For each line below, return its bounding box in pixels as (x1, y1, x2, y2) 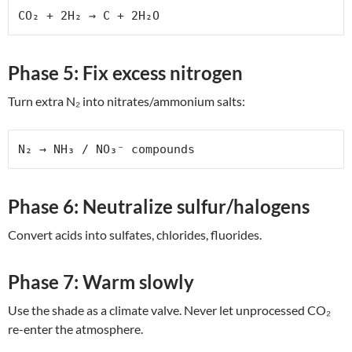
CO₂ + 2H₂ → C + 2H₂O (18, 8, 159, 23)
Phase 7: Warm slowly (8, 269, 194, 293)
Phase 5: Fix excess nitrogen (8, 60, 243, 84)
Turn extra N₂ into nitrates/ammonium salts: (8, 93, 245, 108)
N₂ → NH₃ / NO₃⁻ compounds (18, 141, 195, 156)
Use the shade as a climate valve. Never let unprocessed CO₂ (8, 302, 331, 317)
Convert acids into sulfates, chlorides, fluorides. (8, 226, 262, 242)
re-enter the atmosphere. (8, 321, 143, 336)
